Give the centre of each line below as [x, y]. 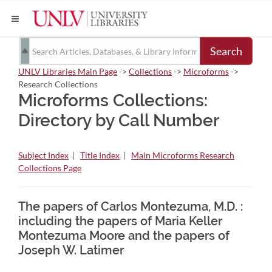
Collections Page [50, 168]
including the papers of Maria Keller [120, 221]
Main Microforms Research [183, 155]
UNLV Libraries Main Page [68, 71]
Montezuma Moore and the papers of [124, 236]
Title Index [100, 155]
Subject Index [43, 155]
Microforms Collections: [113, 100]
